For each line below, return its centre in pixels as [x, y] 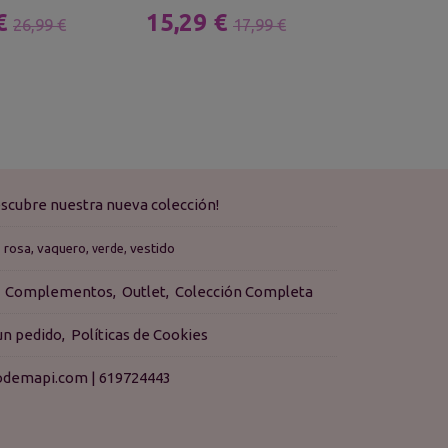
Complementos [58, 291]
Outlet [143, 291]
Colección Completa [243, 291]
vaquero [62, 248]
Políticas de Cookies [140, 334]
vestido [153, 248]
